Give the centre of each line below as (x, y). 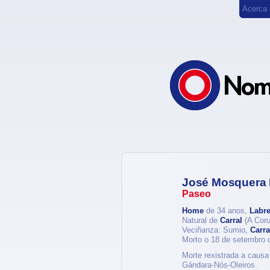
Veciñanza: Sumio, (216, 230)
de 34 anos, (227, 211)
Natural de (201, 220)
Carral (231, 220)
